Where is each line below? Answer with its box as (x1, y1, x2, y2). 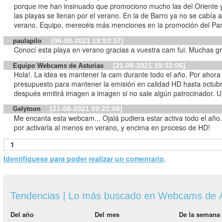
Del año (10, 209, 34, 219)
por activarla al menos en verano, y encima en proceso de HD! (14, 122, 211, 132)
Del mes (95, 209, 119, 219)
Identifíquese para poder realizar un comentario (3, 153, 165, 164)
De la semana (179, 209, 220, 219)
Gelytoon (13, 105, 43, 113)
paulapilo (13, 37, 44, 45)
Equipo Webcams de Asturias (13, 61, 106, 69)
